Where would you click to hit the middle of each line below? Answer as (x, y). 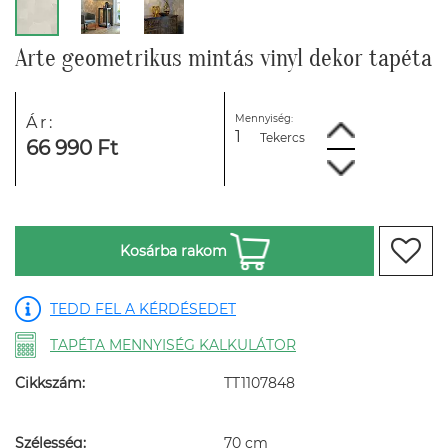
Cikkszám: (50, 383)
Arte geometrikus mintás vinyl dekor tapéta (223, 58)
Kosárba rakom (173, 251)
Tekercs (282, 137)
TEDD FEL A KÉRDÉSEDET (143, 309)
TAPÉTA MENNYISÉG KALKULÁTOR (173, 345)
